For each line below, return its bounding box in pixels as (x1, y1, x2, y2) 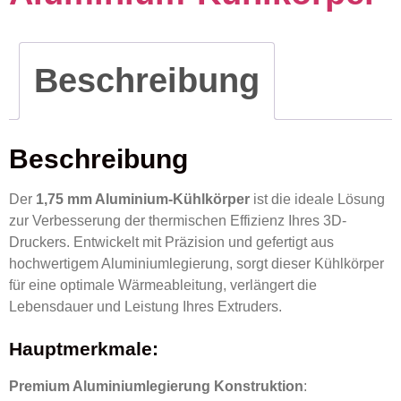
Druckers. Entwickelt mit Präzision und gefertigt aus (9, 235, 334, 251)
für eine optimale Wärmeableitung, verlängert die (9, 277, 317, 294)
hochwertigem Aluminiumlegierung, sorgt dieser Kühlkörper (9, 256, 384, 272)
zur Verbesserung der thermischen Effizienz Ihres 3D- (9, 213, 346, 229)
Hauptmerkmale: (9, 337, 158, 359)
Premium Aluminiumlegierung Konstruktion (9, 378, 303, 394)
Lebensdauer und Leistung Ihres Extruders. (9, 299, 282, 315)
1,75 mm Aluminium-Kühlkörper (36, 192, 250, 208)
